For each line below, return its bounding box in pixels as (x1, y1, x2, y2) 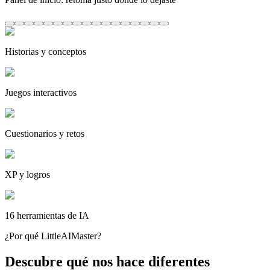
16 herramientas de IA (5, 210, 89, 221)
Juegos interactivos (5, 87, 77, 98)
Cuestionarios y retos (5, 128, 84, 139)
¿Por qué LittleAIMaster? (5, 230, 101, 241)
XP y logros (5, 169, 50, 180)
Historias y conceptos (5, 46, 86, 57)
